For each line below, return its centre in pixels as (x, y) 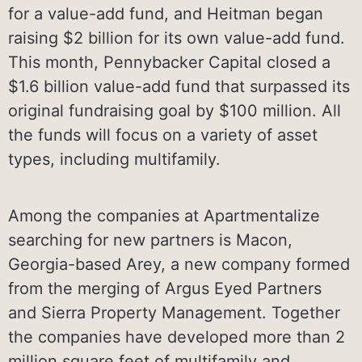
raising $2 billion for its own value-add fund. (177, 38)
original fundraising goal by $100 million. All (175, 110)
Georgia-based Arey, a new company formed (179, 264)
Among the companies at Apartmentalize (164, 215)
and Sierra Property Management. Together (174, 312)
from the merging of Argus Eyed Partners (165, 288)
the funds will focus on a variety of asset (163, 135)
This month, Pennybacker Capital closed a (169, 62)
